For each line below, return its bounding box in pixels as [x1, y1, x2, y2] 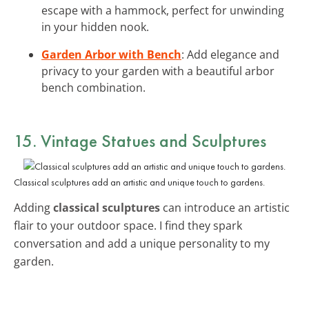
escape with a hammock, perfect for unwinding [41, 2, 284, 18]
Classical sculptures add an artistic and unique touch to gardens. [14, 175, 265, 188]
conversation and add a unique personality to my [14, 235, 270, 251]
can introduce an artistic [160, 199, 290, 215]
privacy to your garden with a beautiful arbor [41, 63, 275, 79]
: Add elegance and [181, 46, 279, 62]
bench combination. [41, 79, 146, 95]
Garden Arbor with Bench [41, 46, 181, 62]
